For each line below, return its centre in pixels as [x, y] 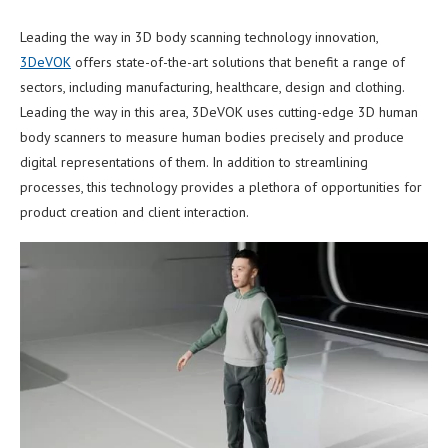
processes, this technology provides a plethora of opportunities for [221, 186]
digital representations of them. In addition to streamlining [194, 161]
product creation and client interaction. [134, 211]
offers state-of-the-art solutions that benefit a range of [238, 61]
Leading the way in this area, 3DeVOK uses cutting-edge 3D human [219, 111]
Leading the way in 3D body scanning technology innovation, [199, 36]
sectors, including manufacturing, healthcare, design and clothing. [212, 86]
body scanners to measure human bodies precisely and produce [212, 136]
